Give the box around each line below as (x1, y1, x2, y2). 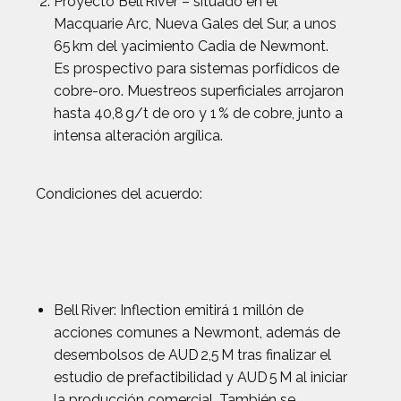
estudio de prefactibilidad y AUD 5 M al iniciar (54, 369, 347, 386)
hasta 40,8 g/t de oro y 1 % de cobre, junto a (54, 105, 343, 122)
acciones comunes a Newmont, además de (54, 324, 340, 341)
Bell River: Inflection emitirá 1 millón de (54, 302, 303, 319)
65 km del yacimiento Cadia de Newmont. (54, 38, 328, 55)
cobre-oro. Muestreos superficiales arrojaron (54, 82, 344, 99)
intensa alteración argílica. (54, 127, 223, 144)
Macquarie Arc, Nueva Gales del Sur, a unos (54, 15, 337, 32)
